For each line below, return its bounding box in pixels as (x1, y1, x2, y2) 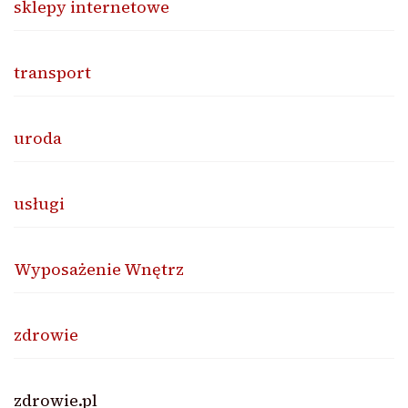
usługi (14, 191, 65, 215)
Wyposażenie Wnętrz (14, 257, 184, 280)
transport (14, 60, 91, 84)
